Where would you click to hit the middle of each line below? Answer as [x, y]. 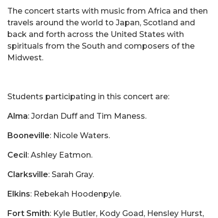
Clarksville [28, 174]
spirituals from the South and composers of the [101, 46]
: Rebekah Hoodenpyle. [76, 194]
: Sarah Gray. [71, 174]
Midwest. [25, 58]
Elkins [19, 194]
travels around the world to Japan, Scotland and [101, 23]
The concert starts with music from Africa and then [108, 11]
